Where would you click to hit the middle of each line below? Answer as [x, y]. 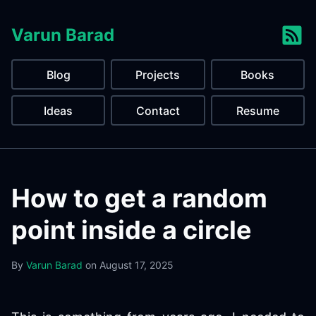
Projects [158, 74]
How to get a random [139, 198]
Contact [158, 110]
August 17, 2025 [136, 265]
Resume [257, 110]
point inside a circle [132, 230]
